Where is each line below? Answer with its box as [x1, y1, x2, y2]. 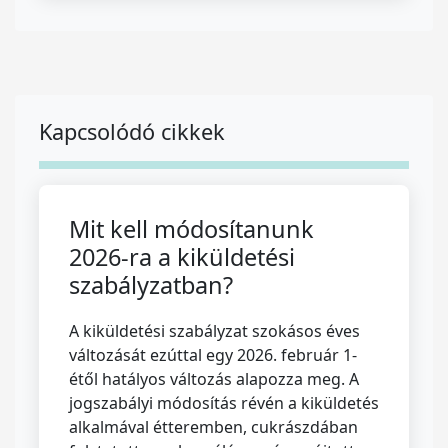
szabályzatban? [69, 269, 233, 301]
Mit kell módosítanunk [69, 213, 314, 245]
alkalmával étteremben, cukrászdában [69, 416, 358, 438]
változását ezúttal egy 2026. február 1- [69, 344, 357, 366]
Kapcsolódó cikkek [39, 117, 225, 146]
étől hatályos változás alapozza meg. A [69, 368, 359, 390]
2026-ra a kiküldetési [69, 241, 295, 273]
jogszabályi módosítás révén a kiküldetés [69, 392, 379, 414]
